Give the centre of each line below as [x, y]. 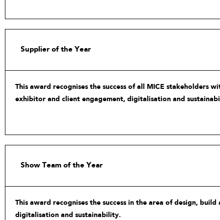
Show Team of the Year [62, 165]
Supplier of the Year [56, 49]
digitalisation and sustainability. [68, 215]
